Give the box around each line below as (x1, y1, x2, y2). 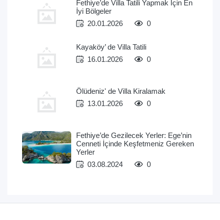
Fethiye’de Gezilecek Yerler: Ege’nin (76, 131, 192, 139)
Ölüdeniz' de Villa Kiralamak (76, 87, 165, 95)
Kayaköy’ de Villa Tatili (76, 43, 146, 51)
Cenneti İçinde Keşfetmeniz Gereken (76, 139, 194, 148)
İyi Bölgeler (76, 7, 111, 15)
